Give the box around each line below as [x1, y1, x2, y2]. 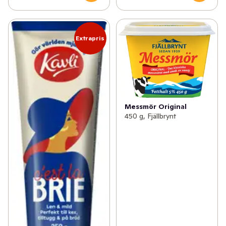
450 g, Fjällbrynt [124, 111, 176, 121]
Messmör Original [124, 102, 187, 111]
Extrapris [76, 34, 105, 42]
